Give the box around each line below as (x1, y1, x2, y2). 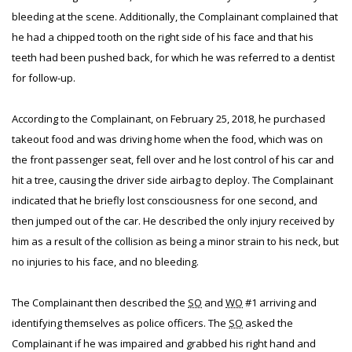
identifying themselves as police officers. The (12, 316, 229, 330)
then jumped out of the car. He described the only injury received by (12, 214, 335, 228)
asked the (243, 316, 293, 330)
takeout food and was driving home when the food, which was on (12, 132, 323, 146)
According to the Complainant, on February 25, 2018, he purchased (12, 112, 325, 126)
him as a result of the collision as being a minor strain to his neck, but (12, 234, 339, 248)
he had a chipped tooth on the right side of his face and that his (12, 30, 313, 44)
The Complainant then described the (12, 295, 188, 310)
